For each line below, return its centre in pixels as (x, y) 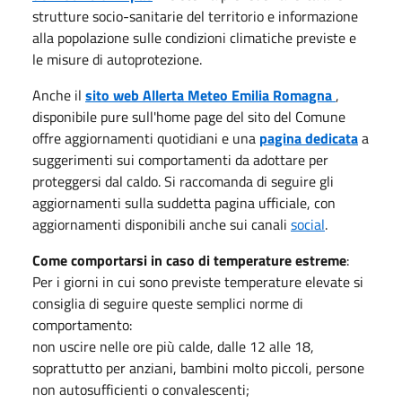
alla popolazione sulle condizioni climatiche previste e (194, 37)
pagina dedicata (309, 138)
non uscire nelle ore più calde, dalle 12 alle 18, (173, 346)
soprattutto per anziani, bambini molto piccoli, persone (198, 367)
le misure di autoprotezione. (117, 59)
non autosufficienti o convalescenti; (141, 389)
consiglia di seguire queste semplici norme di (168, 303)
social (308, 224)
